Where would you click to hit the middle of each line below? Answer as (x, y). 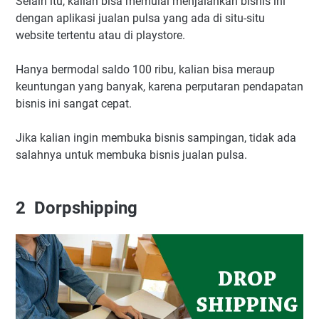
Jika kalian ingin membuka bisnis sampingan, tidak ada (156, 137)
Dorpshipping (82, 208)
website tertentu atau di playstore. (102, 35)
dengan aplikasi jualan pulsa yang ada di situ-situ (140, 18)
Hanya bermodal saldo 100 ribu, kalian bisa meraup (145, 69)
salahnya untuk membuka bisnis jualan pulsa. (131, 155)
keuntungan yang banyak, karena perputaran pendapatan (159, 86)
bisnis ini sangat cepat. (74, 103)
